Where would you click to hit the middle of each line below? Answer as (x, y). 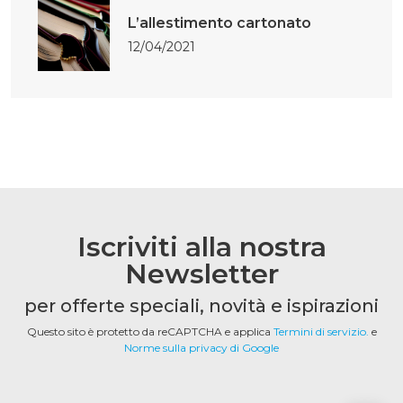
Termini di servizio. (321, 331)
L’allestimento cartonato (219, 22)
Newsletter (201, 274)
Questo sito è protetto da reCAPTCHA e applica (150, 331)
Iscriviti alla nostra (201, 247)
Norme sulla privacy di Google (201, 348)
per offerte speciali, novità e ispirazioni (201, 306)
